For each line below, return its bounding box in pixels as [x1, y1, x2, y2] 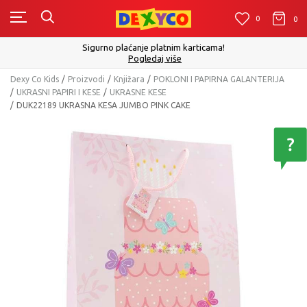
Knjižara [114, 75, 145, 84]
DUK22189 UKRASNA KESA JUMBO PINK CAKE [16, 101, 191, 110]
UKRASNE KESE [110, 88, 167, 97]
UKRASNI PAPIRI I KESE [16, 88, 101, 97]
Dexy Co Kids [10, 75, 59, 84]
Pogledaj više [128, 53, 182, 63]
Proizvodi [68, 75, 105, 84]
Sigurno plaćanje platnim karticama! [82, 42, 225, 52]
